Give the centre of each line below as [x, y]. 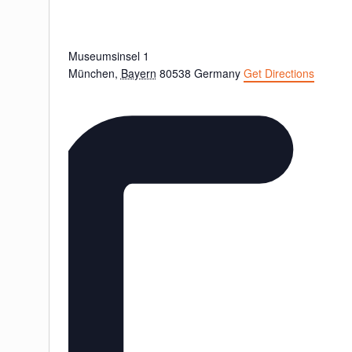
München [91, 73]
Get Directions [279, 73]
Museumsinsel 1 [108, 56]
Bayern [138, 73]
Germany [217, 73]
